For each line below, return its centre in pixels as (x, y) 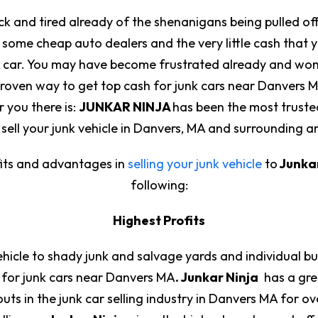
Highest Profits (159, 220)
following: (159, 185)
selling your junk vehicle (193, 163)
